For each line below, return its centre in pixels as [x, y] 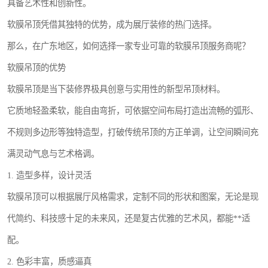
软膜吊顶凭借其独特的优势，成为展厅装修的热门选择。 [112, 25]
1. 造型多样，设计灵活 [49, 175]
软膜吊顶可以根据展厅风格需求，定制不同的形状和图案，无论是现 [133, 197]
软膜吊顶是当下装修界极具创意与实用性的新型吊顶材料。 [116, 89]
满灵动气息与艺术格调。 [53, 154]
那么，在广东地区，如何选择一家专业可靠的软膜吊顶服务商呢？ [129, 46]
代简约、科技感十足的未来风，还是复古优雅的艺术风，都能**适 [129, 218]
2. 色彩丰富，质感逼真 [49, 261]
